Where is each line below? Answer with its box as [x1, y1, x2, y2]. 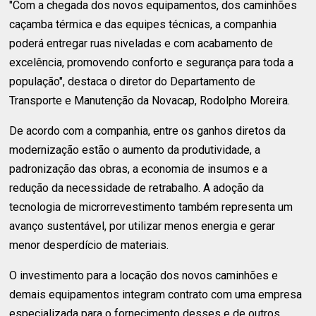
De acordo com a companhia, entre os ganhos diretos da [9, 124, 286, 138]
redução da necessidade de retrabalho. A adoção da [9, 181, 265, 195]
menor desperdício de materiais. [9, 238, 169, 253]
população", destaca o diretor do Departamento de [9, 75, 256, 89]
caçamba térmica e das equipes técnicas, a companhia [9, 18, 277, 32]
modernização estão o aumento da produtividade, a [9, 143, 261, 157]
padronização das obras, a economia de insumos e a [9, 162, 268, 176]
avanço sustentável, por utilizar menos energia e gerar [9, 219, 276, 233]
